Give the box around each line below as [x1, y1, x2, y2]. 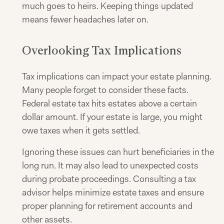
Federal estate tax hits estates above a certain [22, 97, 197, 109]
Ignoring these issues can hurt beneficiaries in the [22, 146, 214, 158]
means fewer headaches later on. [22, 13, 148, 25]
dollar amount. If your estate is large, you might [22, 111, 202, 123]
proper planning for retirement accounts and [22, 200, 192, 212]
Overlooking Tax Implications [22, 43, 181, 57]
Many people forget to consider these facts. [22, 84, 188, 96]
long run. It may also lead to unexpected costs [22, 159, 198, 171]
